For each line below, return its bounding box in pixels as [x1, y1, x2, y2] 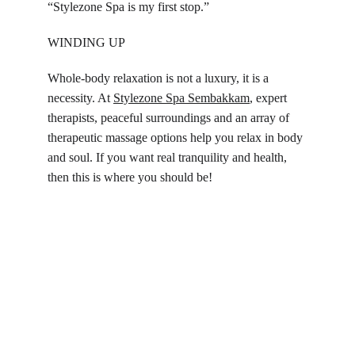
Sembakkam [188, 91, 250, 105]
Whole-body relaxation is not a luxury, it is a [48, 71, 272, 85]
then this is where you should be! [48, 170, 212, 184]
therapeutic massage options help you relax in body [48, 131, 306, 144]
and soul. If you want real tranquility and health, [48, 151, 290, 164]
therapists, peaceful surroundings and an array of [48, 111, 292, 124]
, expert [250, 91, 290, 105]
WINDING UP [48, 36, 125, 49]
